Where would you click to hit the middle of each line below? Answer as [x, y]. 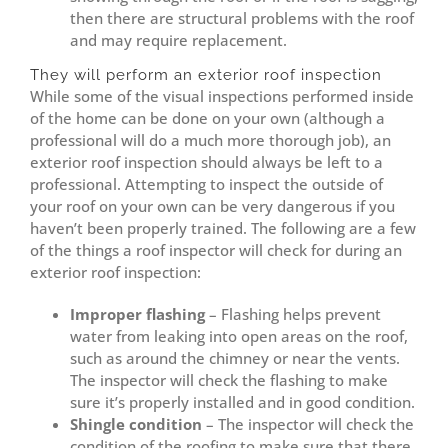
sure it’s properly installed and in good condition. [242, 402]
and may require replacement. [178, 40]
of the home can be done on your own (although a [207, 118]
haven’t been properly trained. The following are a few [223, 228]
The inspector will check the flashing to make [229, 380]
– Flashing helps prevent [295, 314]
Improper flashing [139, 314]
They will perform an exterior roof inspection [206, 75]
